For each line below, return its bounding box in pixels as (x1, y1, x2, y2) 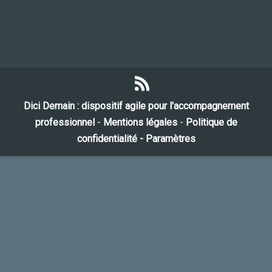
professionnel (35, 116, 97, 128)
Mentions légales (103, 116, 177, 128)
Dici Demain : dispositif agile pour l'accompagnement (23, 100, 249, 112)
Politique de (185, 116, 237, 128)
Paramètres (145, 132, 195, 144)
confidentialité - (76, 132, 146, 144)
